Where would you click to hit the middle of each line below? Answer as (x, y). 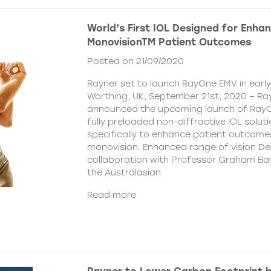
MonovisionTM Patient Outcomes (169, 42)
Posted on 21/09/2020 (135, 61)
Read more (112, 194)
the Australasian (124, 172)
